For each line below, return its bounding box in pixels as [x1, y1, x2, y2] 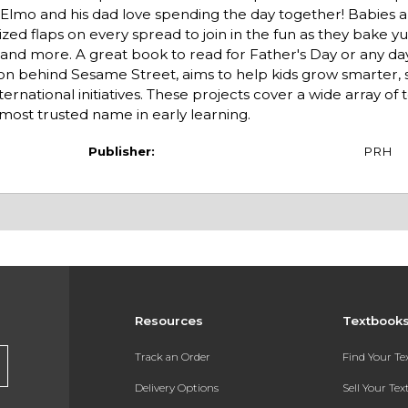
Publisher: [87, 143, 155, 158]
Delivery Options [134, 381, 219, 394]
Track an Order [134, 350, 210, 363]
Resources [134, 313, 203, 329]
